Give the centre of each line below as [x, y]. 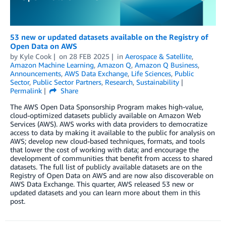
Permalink [26, 90]
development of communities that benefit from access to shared [111, 158]
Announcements [36, 73]
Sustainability [158, 82]
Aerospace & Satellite [158, 56]
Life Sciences [151, 73]
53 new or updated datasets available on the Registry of [109, 37]
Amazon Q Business [166, 65]
